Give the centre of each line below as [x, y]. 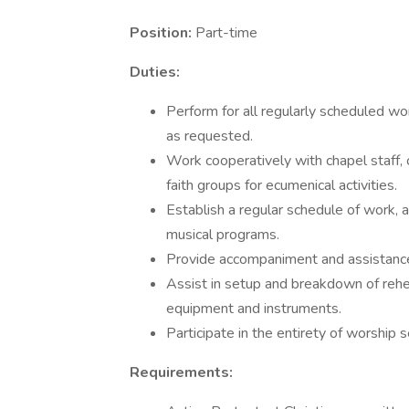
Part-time [226, 33]
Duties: [155, 72]
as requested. [210, 136]
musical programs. [223, 235]
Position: [163, 33]
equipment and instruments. [254, 309]
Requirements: [181, 372]
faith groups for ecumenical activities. [282, 185]
